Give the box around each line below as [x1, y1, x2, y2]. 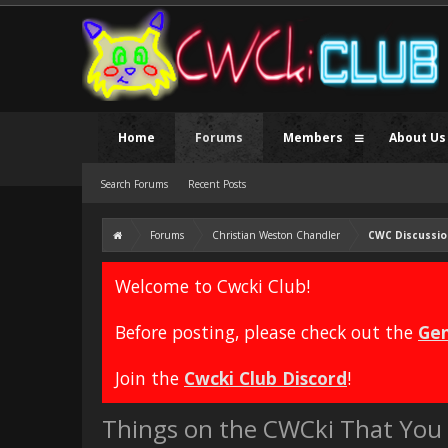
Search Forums [100, 177, 168, 191]
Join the [115, 366, 184, 390]
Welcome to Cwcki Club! [115, 274, 310, 298]
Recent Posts [188, 177, 246, 191]
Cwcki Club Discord [184, 366, 347, 390]
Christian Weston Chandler [212, 228, 340, 242]
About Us [389, 129, 446, 146]
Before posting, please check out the [115, 320, 418, 344]
